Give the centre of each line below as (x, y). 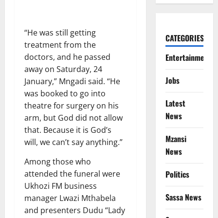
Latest (175, 103)
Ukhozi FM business (61, 186)
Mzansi (176, 138)
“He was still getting (60, 32)
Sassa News (183, 197)
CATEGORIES (184, 38)
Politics (177, 174)
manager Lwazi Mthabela (70, 198)
